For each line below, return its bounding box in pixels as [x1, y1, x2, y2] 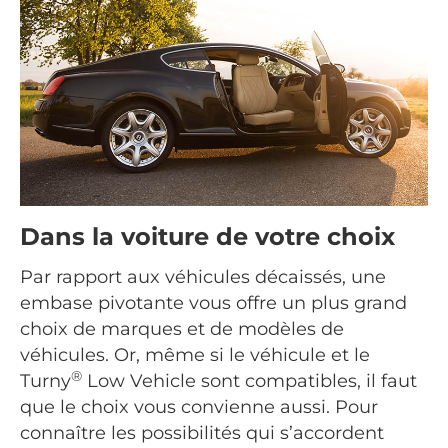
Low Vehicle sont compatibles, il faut [82, 370, 417, 393]
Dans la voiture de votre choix [20, 222, 395, 252]
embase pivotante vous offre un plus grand [20, 292, 407, 315]
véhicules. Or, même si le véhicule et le [20, 344, 370, 367]
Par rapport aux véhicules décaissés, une [20, 266, 386, 289]
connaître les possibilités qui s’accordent [20, 422, 384, 445]
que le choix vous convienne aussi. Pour [20, 396, 378, 419]
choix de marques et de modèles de [20, 318, 344, 341]
